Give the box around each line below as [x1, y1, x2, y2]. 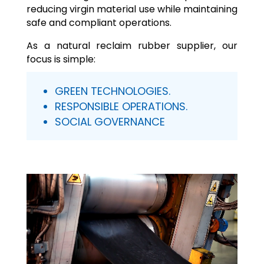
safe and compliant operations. [26, 15, 171, 29]
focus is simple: [26, 52, 95, 66]
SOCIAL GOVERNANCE [54, 114, 165, 129]
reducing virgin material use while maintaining [26, 2, 238, 16]
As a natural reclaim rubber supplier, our [26, 38, 238, 52]
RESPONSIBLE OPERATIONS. [54, 98, 187, 114]
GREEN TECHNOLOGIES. [54, 83, 170, 98]
